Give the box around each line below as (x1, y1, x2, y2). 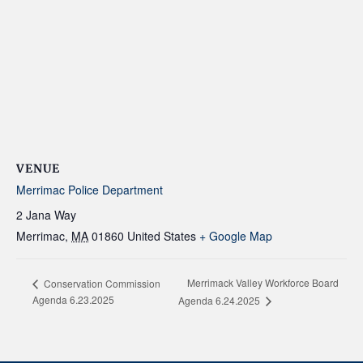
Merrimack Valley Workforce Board (186, 275, 339, 290)
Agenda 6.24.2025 (177, 293, 263, 308)
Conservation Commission (41, 275, 160, 290)
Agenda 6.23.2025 (32, 293, 114, 307)
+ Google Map (199, 228, 272, 244)
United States (127, 228, 196, 244)
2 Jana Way (16, 207, 76, 223)
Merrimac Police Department (16, 181, 163, 198)
